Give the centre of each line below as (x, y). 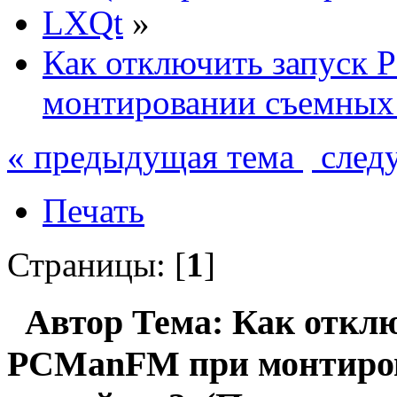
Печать (93, 210)
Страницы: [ (97, 264)
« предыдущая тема (155, 156)
